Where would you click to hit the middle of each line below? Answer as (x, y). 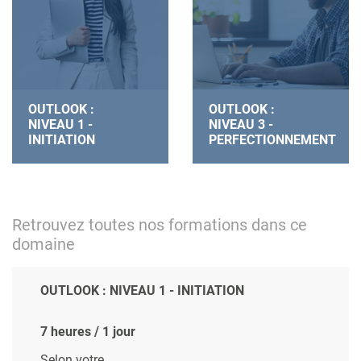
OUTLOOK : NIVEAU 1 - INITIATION (142, 291)
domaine (44, 245)
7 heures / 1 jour (88, 332)
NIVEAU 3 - (241, 125)
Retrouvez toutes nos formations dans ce (160, 225)
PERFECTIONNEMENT (272, 140)
